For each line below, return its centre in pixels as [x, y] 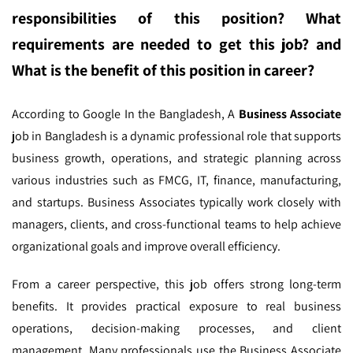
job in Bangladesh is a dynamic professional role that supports [176, 136]
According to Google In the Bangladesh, [120, 113]
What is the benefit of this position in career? [163, 70]
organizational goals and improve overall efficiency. [146, 246]
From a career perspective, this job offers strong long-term [176, 284]
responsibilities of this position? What [176, 18]
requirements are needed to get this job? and [176, 44]
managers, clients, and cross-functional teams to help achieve [176, 224]
